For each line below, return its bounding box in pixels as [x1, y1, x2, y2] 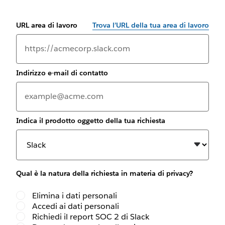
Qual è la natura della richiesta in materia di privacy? [16, 169, 193, 178]
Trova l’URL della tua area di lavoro [92, 21, 209, 30]
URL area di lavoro [16, 21, 77, 30]
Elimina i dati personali [32, 190, 117, 201]
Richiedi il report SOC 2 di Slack [32, 211, 149, 222]
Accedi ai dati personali [32, 201, 119, 212]
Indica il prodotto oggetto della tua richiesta [16, 116, 165, 125]
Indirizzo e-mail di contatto [16, 68, 108, 77]
